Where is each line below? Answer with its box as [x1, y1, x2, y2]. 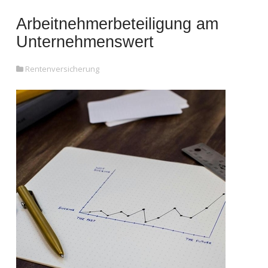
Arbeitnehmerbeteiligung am [16, 15, 218, 33]
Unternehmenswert [16, 33, 154, 51]
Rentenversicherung [25, 63, 99, 74]
